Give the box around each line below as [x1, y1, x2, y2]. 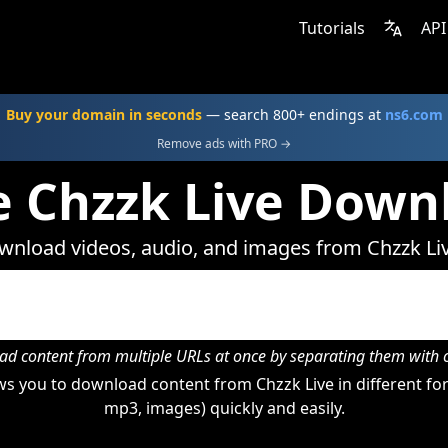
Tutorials [299, 17, 365, 39]
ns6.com [384, 105, 443, 124]
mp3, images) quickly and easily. [103, 397, 345, 419]
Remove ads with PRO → [157, 135, 291, 152]
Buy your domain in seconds [5, 105, 202, 124]
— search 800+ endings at [201, 105, 385, 124]
